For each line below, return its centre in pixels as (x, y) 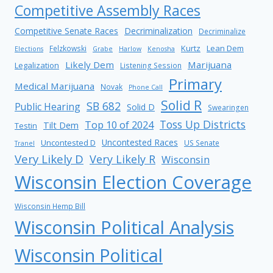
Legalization (37, 66)
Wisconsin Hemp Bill (50, 207)
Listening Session (151, 66)
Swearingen (228, 108)
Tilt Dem (61, 125)
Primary (195, 84)
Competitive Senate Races (66, 31)
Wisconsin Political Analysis (124, 227)
